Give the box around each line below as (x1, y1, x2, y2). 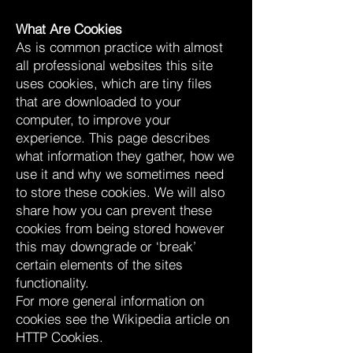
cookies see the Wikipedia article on (16, 310, 229, 327)
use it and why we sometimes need (16, 165, 224, 182)
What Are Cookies (16, 20, 122, 37)
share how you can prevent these (16, 202, 212, 218)
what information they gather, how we (16, 147, 234, 164)
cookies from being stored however (16, 220, 225, 236)
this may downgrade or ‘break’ (16, 238, 196, 255)
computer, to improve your (16, 111, 171, 128)
